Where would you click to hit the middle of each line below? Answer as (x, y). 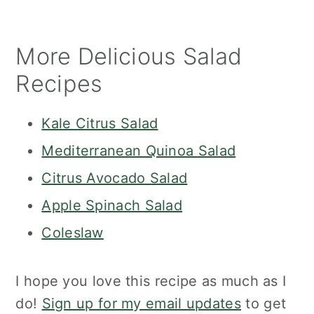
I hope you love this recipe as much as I (151, 281)
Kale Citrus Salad (100, 123)
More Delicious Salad (129, 56)
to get (264, 303)
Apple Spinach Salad (112, 205)
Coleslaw (73, 232)
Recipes (59, 83)
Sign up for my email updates (141, 303)
